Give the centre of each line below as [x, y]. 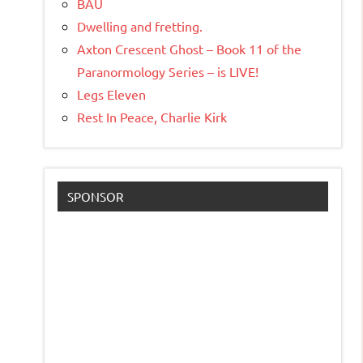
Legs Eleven [111, 94]
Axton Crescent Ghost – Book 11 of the [189, 49]
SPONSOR [95, 197]
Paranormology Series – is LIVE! [168, 72]
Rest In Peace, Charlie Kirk [152, 117]
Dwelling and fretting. [140, 26]
